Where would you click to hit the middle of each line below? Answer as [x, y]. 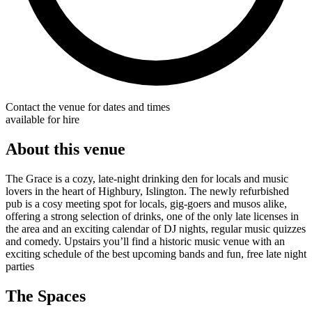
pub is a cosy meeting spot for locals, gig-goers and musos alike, [146, 203]
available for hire [42, 119]
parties [20, 266]
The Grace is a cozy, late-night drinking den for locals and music [147, 178]
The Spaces [46, 296]
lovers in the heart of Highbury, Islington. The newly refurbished [147, 191]
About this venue [65, 149]
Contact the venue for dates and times [88, 107]
